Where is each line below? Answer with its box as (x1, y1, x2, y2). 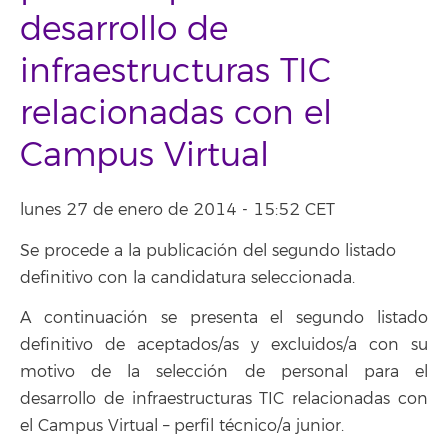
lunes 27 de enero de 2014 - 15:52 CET (20, 200, 335, 220)
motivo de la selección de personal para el (20, 362, 428, 382)
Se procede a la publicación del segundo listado (20, 240, 396, 261)
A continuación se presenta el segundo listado (20, 308, 428, 328)
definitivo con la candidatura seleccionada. (20, 267, 355, 288)
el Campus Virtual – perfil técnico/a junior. (20, 416, 344, 436)
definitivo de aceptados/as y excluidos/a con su (20, 335, 428, 355)
